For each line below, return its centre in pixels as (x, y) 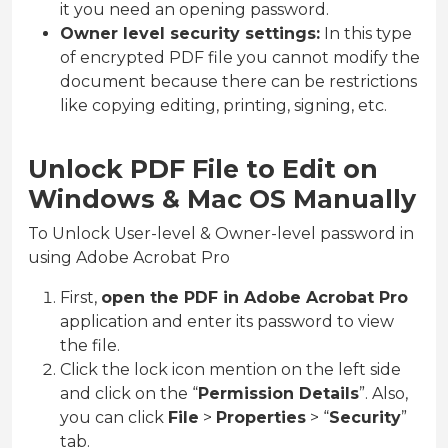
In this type (366, 34)
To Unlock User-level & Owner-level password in (221, 234)
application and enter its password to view (227, 322)
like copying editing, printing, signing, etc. (223, 106)
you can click (114, 418)
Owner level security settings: (190, 34)
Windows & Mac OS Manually (222, 199)
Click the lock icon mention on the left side (230, 370)
